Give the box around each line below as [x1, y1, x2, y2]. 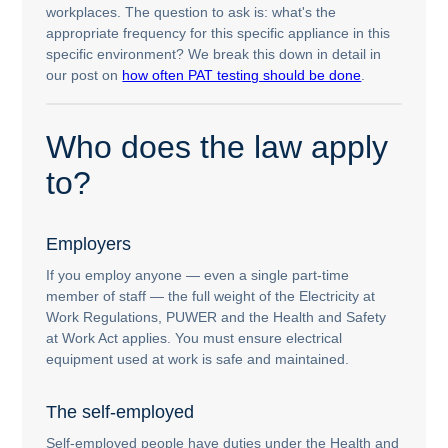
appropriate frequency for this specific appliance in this [46, 24, 391, 41]
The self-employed [46, 401, 195, 423]
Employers [46, 232, 132, 254]
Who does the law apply [46, 129, 389, 166]
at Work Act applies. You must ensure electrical [46, 329, 343, 346]
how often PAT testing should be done [122, 66, 362, 83]
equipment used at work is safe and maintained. [46, 350, 350, 367]
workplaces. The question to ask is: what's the [46, 3, 337, 20]
